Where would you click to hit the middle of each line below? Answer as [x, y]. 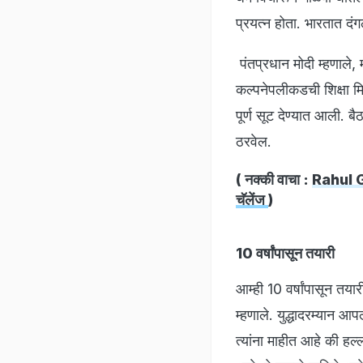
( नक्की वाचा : [274, 179]
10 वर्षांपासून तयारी [285, 253]
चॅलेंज [252, 199]
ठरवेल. [254, 141]
